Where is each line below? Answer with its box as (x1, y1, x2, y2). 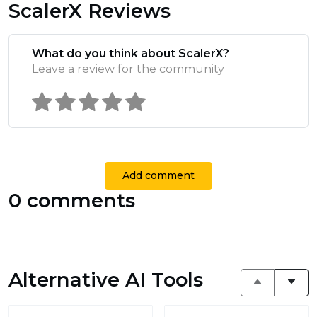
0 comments (8, 188, 135, 212)
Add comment (122, 168, 195, 182)
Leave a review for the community (32, 62, 224, 76)
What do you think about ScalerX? (32, 46, 229, 60)
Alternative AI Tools (8, 267, 203, 292)
